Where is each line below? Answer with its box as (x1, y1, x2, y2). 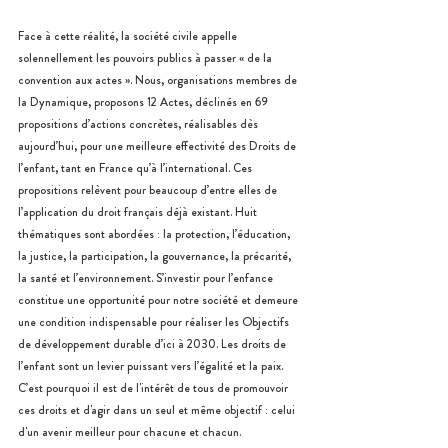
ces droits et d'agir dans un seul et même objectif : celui (18, 401, 298, 419)
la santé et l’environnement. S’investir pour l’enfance (18, 269, 276, 287)
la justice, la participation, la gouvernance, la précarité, (18, 247, 294, 265)
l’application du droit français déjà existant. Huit (18, 203, 260, 221)
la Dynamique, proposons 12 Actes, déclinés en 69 (18, 93, 271, 111)
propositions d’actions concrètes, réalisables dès (18, 115, 261, 133)
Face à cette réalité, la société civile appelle (18, 27, 240, 45)
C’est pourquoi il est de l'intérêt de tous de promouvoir (18, 379, 291, 397)
